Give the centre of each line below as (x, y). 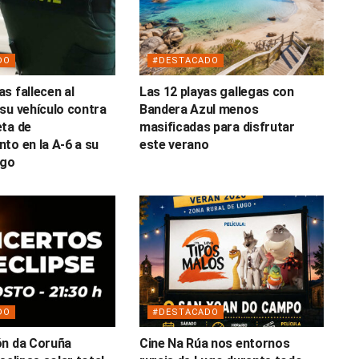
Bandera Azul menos (199, 109)
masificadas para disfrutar (217, 127)
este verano (174, 144)
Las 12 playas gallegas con (216, 91)
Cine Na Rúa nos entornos (214, 344)
